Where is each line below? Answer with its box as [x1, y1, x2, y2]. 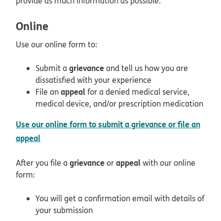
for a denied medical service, [85, 86, 189, 97]
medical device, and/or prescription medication [36, 98, 203, 109]
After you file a [16, 157, 70, 168]
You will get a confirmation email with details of [36, 192, 204, 204]
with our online [141, 157, 195, 168]
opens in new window [43, 131, 121, 143]
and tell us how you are [104, 62, 188, 74]
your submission [36, 204, 93, 216]
